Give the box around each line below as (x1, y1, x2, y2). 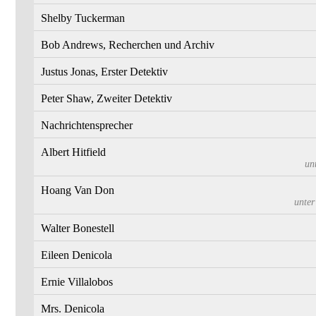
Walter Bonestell (41, 222, 114, 235)
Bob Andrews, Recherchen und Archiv (41, 39, 214, 51)
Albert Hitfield (41, 146, 106, 159)
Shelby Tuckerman (41, 12, 125, 25)
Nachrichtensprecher (41, 119, 133, 132)
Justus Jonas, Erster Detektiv (41, 66, 168, 78)
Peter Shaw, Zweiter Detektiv (41, 92, 172, 105)
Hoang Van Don (41, 184, 114, 197)
